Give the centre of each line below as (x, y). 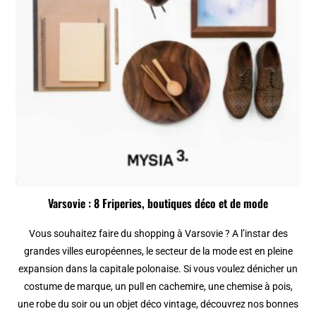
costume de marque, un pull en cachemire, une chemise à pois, (158, 286)
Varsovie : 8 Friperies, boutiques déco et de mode (158, 203)
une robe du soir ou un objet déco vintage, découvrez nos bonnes (158, 304)
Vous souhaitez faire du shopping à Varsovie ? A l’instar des (158, 233)
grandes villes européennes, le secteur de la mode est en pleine (158, 251)
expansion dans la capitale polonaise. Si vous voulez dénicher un (158, 268)
